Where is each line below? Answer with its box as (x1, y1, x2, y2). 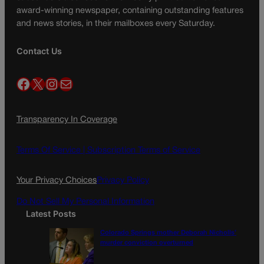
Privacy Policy (97, 176, 149, 184)
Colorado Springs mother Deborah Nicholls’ (100, 230, 236, 236)
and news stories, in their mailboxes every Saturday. (16, 19, 215, 28)
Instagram (44, 77, 56, 90)
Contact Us (16, 46, 62, 56)
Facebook (16, 77, 23, 90)
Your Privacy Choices (16, 176, 97, 184)
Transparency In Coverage (16, 116, 117, 124)
